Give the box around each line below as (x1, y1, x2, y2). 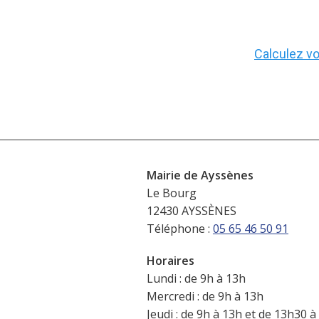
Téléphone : (146, 220, 213, 236)
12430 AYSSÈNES (146, 202, 236, 219)
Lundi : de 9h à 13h (146, 270, 246, 286)
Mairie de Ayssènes (146, 167, 253, 183)
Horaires (146, 252, 194, 268)
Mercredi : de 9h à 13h (146, 288, 263, 304)
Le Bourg (146, 184, 197, 201)
